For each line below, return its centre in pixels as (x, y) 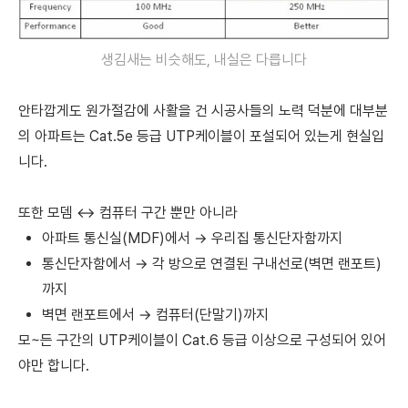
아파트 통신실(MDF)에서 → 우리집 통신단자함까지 (192, 239)
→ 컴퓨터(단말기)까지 (204, 315)
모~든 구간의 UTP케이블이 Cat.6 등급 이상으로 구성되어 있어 (202, 341)
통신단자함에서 (88, 264)
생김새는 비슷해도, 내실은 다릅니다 (204, 60)
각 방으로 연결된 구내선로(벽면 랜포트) (265, 264)
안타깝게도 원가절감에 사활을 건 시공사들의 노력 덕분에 (182, 111)
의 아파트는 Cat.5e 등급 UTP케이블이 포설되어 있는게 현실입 (201, 137)
